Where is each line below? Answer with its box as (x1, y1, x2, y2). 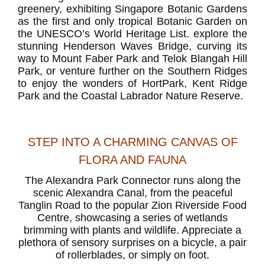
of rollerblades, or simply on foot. (56, 249, 209, 261)
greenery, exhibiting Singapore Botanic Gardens (18, 3, 247, 15)
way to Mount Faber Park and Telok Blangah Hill (18, 53, 247, 65)
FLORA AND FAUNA (79, 153, 186, 167)
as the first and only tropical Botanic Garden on (18, 15, 247, 28)
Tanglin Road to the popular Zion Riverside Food (18, 199, 247, 212)
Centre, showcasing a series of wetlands (37, 212, 228, 224)
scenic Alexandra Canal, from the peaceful (33, 187, 232, 199)
